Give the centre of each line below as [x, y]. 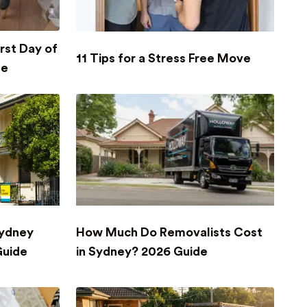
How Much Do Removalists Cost [169, 233]
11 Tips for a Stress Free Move [163, 59]
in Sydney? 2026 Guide [142, 252]
